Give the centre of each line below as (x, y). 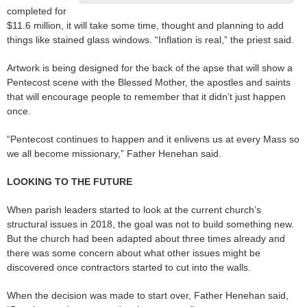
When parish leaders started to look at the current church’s (134, 210)
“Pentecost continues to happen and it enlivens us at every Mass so (153, 139)
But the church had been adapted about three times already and (146, 239)
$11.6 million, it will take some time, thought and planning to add (145, 26)
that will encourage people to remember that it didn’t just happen (146, 97)
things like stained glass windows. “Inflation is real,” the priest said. (150, 40)
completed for (37, 11)
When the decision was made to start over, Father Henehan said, (148, 296)
